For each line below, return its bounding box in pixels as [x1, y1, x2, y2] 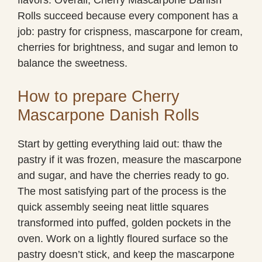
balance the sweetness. [18, 57, 127, 69]
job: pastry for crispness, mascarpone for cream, [18, 25, 243, 37]
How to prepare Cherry [18, 87, 180, 105]
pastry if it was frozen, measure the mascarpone [18, 153, 242, 166]
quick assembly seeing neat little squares [18, 201, 209, 213]
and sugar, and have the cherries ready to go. [18, 169, 229, 181]
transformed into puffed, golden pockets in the [18, 216, 231, 229]
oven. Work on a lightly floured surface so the [18, 232, 228, 244]
